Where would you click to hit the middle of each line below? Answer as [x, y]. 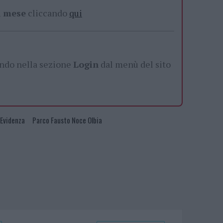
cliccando [48, 13]
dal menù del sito [135, 64]
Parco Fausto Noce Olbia [67, 120]
